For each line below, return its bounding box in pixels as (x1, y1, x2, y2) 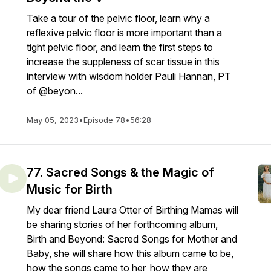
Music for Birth (27, 182, 113, 197)
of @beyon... (27, 85, 83, 97)
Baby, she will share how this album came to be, (27, 247, 233, 260)
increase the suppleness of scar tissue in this (27, 56, 220, 68)
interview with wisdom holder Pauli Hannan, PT (27, 70, 231, 82)
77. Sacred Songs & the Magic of (27, 165, 214, 180)
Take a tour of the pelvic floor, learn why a (27, 12, 210, 24)
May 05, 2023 (27, 115, 79, 125)
